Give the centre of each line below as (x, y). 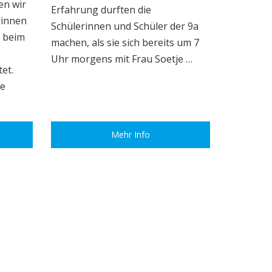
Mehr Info (130, 134)
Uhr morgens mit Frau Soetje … (121, 59)
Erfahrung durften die (101, 9)
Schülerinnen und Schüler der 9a (124, 26)
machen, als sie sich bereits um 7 (125, 42)
